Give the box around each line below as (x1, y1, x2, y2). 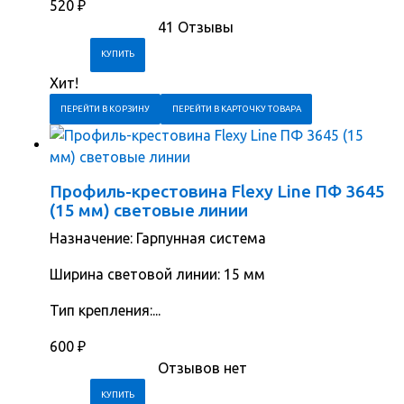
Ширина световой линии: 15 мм (50, 266, 265, 283)
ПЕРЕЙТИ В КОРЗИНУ (60, 104, 151, 115)
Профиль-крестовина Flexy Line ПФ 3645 (50, 181, 385, 202)
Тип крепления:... (50, 302, 161, 319)
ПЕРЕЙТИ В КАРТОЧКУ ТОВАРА (171, 104, 301, 115)
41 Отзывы (158, 19, 234, 36)
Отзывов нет (158, 360, 247, 377)
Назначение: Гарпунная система (50, 230, 266, 247)
